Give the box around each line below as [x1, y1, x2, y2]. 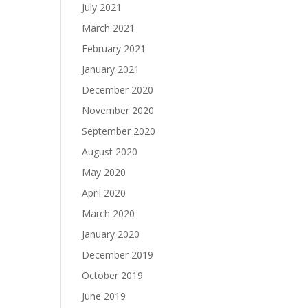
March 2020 [82, 207, 135, 220]
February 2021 [82, 42, 146, 55]
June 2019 [82, 289, 126, 302]
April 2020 [82, 186, 126, 199]
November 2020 [82, 104, 155, 117]
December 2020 [82, 83, 154, 96]
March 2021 [82, 21, 135, 34]
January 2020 [82, 228, 140, 241]
